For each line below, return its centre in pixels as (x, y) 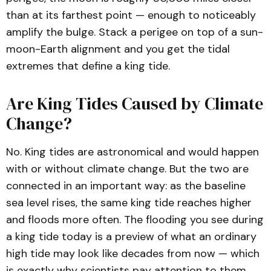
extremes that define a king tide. (88, 66)
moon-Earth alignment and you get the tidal (118, 49)
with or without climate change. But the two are (127, 169)
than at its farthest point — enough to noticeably (131, 15)
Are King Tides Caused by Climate (135, 103)
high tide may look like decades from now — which (133, 253)
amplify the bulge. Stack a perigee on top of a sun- (135, 32)
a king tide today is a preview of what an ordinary (131, 237)
